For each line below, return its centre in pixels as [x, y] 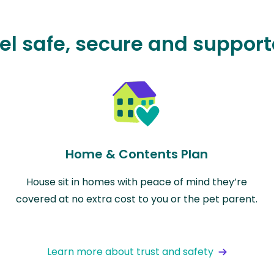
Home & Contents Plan [137, 154]
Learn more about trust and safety [130, 252]
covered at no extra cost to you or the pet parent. [137, 199]
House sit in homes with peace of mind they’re [137, 182]
